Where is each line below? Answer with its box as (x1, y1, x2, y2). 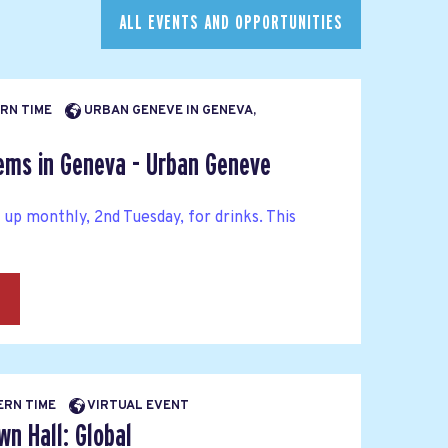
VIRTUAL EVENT (85, 398, 189, 415)
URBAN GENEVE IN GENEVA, (81, 103, 256, 120)
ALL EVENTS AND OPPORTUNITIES (118, 13, 343, 34)
